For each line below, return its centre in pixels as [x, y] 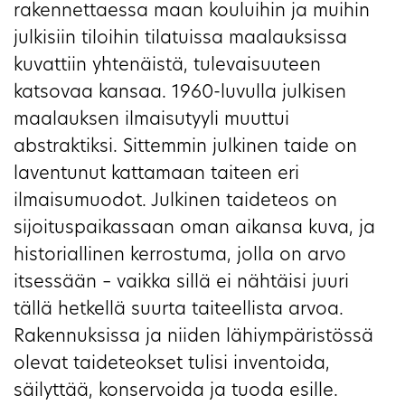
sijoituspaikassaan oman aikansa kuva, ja [194, 229]
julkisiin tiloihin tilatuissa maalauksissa [180, 39]
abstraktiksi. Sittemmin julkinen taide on [185, 148]
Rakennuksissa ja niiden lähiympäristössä [193, 338]
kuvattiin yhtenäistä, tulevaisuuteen [167, 66]
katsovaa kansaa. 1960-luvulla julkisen [180, 94]
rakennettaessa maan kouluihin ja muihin [192, 12]
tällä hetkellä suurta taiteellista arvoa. [179, 311]
